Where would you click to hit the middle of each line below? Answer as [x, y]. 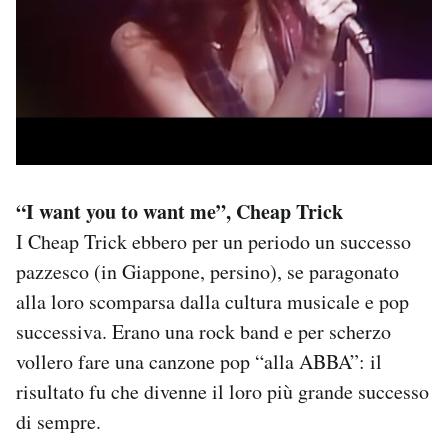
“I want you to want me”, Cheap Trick [179, 211]
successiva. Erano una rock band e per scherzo [203, 331]
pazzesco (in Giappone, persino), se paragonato [207, 271]
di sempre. [58, 421]
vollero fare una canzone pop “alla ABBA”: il [199, 361]
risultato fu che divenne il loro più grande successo [222, 391]
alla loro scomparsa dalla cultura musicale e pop [212, 301]
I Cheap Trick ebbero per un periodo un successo [213, 241]
